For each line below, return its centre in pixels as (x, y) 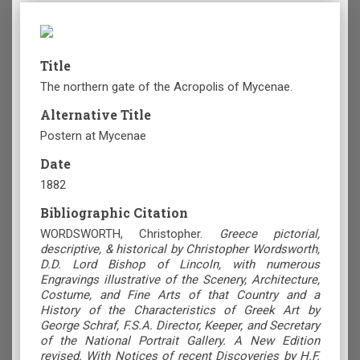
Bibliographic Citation (114, 213)
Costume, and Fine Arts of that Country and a (180, 295)
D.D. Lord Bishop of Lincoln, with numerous (180, 265)
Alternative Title (96, 115)
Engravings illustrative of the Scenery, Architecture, (180, 280)
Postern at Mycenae (93, 136)
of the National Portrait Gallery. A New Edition (180, 341)
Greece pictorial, (270, 234)
